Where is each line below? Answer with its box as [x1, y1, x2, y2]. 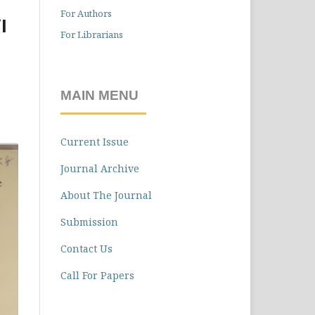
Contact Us [60, 242, 112, 256]
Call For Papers [60, 269, 134, 283]
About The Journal [60, 188, 152, 202]
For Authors [60, 6, 112, 20]
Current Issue [60, 135, 129, 149]
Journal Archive [60, 162, 139, 176]
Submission [60, 215, 118, 229]
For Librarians [60, 27, 123, 41]
